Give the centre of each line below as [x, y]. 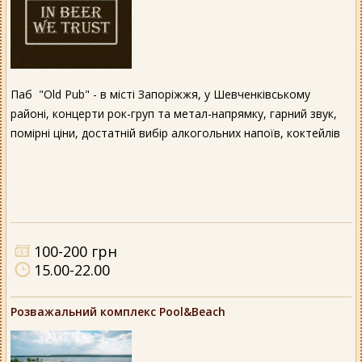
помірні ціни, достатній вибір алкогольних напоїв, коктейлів [175, 133]
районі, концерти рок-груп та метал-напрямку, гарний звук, [174, 113]
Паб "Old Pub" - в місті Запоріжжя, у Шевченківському [160, 94]
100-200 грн [76, 251]
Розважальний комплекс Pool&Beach [118, 311]
